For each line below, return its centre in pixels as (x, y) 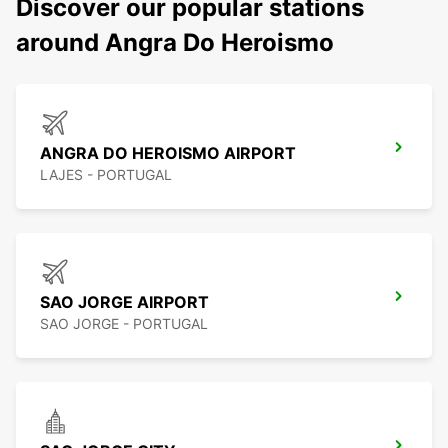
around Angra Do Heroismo (175, 43)
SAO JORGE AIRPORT (124, 302)
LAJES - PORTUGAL (106, 175)
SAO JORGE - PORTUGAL (124, 324)
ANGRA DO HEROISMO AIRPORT (168, 153)
